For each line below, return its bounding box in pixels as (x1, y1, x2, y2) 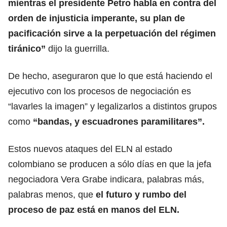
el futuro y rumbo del (96, 189, 186, 200)
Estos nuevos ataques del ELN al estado (8, 143, 172, 154)
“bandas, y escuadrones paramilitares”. (33, 116, 205, 127)
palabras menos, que (8, 189, 96, 200)
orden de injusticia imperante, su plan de (8, 13, 185, 23)
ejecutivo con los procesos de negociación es (8, 86, 191, 96)
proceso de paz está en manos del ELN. (8, 204, 179, 215)
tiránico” (8, 43, 46, 54)
